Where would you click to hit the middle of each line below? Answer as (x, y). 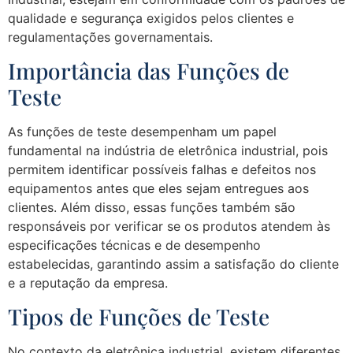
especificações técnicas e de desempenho (134, 245)
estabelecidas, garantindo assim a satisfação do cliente (173, 264)
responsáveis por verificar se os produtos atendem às (169, 226)
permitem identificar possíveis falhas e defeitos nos (162, 169)
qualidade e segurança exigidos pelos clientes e (151, 18)
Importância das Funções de (149, 70)
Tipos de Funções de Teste (139, 317)
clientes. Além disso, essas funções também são (152, 207)
